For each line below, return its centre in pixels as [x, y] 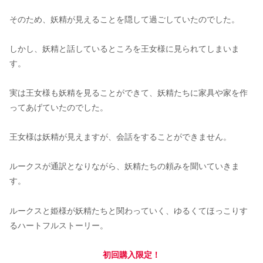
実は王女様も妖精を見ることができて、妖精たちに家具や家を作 [129, 93]
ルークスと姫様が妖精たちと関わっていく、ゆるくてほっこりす [129, 210]
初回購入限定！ [131, 254]
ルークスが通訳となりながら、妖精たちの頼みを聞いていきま [124, 166]
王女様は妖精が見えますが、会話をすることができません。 [120, 137]
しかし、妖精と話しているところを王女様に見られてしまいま [124, 48]
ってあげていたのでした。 [59, 108]
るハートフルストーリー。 [59, 225]
